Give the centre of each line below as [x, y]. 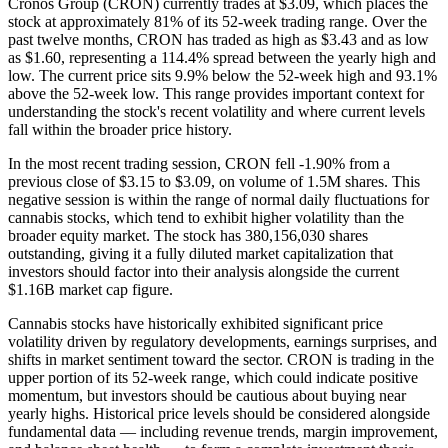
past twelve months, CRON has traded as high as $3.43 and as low [218, 39]
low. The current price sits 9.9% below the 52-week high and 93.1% [222, 75]
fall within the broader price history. [120, 129]
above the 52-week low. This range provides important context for [216, 93]
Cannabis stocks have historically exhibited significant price [195, 323]
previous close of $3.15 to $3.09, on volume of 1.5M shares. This [214, 181]
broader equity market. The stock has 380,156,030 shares [188, 235]
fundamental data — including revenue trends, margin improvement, [223, 431]
